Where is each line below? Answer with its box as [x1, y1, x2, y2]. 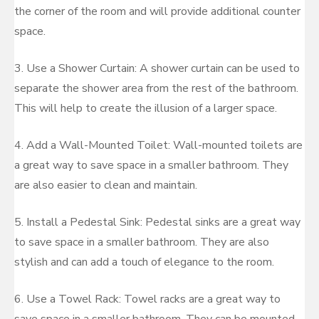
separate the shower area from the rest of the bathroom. [14, 80, 298, 96]
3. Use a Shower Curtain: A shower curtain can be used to [14, 61, 300, 76]
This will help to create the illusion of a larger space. [14, 100, 277, 116]
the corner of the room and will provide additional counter [14, 4, 300, 19]
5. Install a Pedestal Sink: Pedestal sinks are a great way [14, 214, 300, 230]
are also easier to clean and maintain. [14, 177, 197, 193]
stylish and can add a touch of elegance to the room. [14, 254, 274, 270]
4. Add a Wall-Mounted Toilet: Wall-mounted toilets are [14, 137, 303, 153]
